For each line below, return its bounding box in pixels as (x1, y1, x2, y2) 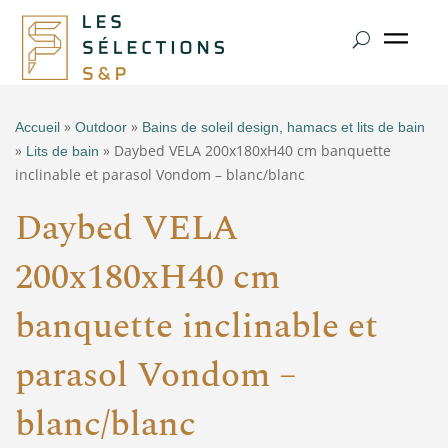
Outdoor (75, 119, 127, 136)
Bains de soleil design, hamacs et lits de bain (142, 119, 425, 136)
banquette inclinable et (15, 300, 378, 354)
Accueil (15, 119, 60, 136)
